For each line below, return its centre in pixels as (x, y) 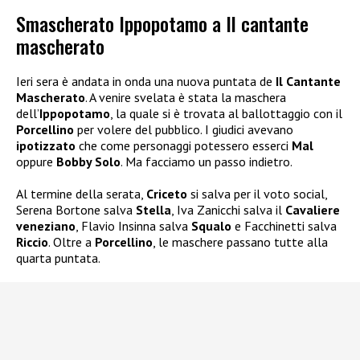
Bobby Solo (88, 162)
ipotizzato (47, 146)
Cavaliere (313, 210)
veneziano (46, 226)
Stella (153, 210)
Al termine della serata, (81, 194)
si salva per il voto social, (259, 194)
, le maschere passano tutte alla (240, 242)
